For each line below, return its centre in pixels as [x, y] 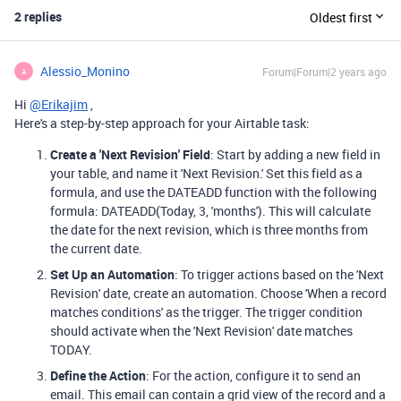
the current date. [96, 248]
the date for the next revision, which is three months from [209, 230]
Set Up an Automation [112, 274]
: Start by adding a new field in [295, 154]
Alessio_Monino [85, 71]
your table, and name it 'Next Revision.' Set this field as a [206, 173]
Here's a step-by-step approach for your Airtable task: [162, 123]
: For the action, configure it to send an [253, 375]
